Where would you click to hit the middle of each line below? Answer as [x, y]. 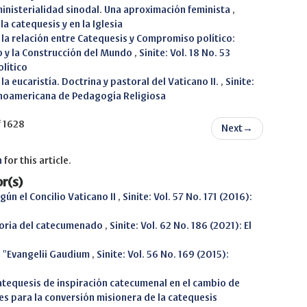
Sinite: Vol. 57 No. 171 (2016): [187, 197]
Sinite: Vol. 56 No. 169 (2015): [163, 254]
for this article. [37, 160]
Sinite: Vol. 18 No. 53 [185, 53]
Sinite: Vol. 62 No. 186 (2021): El [181, 225]
